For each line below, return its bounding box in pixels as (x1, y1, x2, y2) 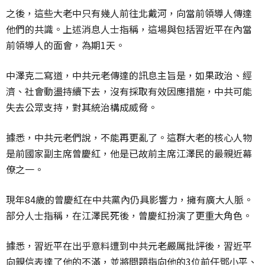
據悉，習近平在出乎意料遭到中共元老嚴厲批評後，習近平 (6, 238, 252, 253)
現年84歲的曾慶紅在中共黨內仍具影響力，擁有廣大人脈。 (6, 192, 253, 207)
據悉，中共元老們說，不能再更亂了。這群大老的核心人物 (6, 130, 252, 145)
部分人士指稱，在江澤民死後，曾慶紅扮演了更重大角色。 (6, 208, 252, 223)
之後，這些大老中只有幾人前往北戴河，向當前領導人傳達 (6, 6, 252, 21)
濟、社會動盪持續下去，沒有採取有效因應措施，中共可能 (6, 84, 252, 99)
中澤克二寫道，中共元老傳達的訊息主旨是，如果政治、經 (6, 68, 252, 83)
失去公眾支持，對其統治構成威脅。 (6, 100, 157, 115)
